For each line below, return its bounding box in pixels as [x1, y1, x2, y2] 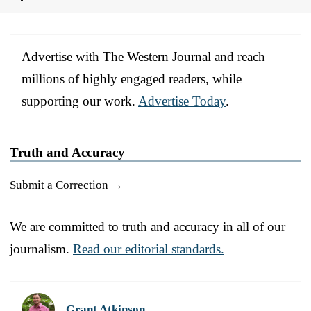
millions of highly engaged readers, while [22, 71, 242, 86]
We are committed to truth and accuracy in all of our [10, 219, 285, 234]
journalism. [10, 241, 73, 256]
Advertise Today [138, 93, 226, 108]
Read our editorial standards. [73, 241, 224, 256]
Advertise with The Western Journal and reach [22, 49, 265, 64]
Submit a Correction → [10, 178, 123, 192]
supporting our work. [22, 93, 138, 108]
